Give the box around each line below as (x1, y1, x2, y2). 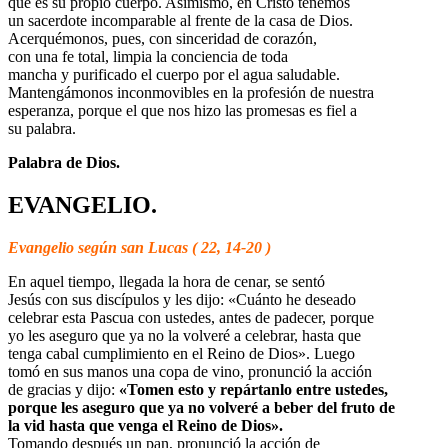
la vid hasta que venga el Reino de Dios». (8, 416, 283, 434)
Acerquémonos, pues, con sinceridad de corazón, (8, 29, 317, 47)
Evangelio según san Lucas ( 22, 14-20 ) (8, 238, 271, 256)
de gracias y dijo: (8, 380, 115, 398)
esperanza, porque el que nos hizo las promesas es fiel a (8, 101, 357, 119)
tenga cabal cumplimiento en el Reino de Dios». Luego (8, 344, 355, 362)
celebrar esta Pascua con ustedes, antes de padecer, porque (8, 308, 374, 326)
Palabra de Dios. (8, 153, 120, 171)
